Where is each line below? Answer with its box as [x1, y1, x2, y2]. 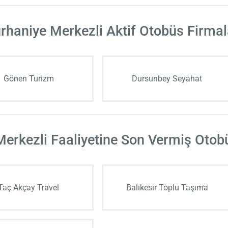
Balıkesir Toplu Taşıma [126, 182, 208, 192]
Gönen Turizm [3, 73, 54, 83]
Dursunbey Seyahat [132, 73, 202, 83]
